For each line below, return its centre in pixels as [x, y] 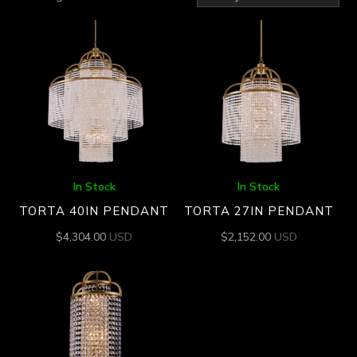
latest [140, 34]
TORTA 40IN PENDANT [94, 211]
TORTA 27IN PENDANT [259, 211]
